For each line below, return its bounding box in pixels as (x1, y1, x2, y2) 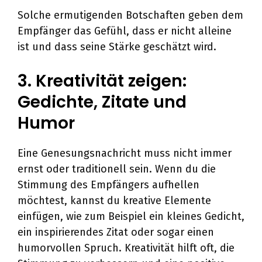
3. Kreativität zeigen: (18, 70, 187, 92)
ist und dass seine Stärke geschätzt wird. (18, 40, 216, 53)
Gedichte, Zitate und (18, 91, 187, 113)
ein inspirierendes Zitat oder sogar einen (18, 226, 214, 239)
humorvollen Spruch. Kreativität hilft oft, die (18, 242, 235, 254)
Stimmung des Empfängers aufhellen (18, 178, 199, 191)
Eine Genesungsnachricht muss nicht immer (18, 147, 232, 160)
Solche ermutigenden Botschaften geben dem (18, 9, 243, 22)
